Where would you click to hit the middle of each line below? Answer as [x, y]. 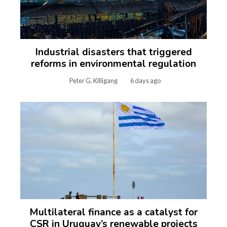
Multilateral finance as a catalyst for [113, 212]
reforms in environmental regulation [113, 64]
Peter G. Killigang [93, 80]
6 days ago [145, 80]
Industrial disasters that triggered [113, 52]
